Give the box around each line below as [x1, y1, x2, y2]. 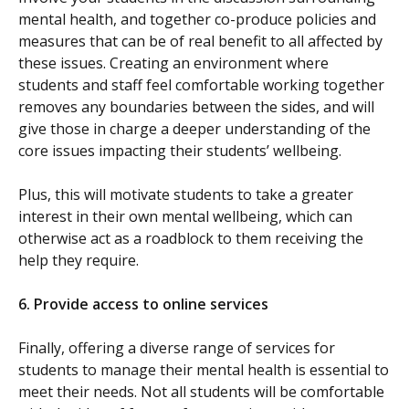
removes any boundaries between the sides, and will [18, 97, 374, 118]
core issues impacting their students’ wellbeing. [18, 141, 341, 162]
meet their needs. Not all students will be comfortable [18, 382, 384, 403]
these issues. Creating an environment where [18, 53, 329, 74]
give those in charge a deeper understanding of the [18, 119, 371, 140]
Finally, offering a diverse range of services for [18, 338, 335, 359]
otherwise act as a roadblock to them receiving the [18, 228, 363, 249]
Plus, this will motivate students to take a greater [18, 184, 353, 205]
